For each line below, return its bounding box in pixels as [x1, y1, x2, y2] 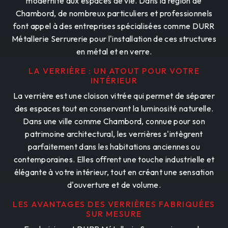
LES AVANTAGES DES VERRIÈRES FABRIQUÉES [13, 198, 215, 209]
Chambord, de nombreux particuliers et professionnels [15, 8, 213, 18]
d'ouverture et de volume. [67, 179, 161, 190]
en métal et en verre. [76, 46, 152, 56]
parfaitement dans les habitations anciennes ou [28, 141, 200, 152]
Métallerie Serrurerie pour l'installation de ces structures [12, 33, 216, 44]
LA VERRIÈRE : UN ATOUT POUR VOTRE [28, 65, 200, 76]
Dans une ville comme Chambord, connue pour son [23, 116, 205, 126]
